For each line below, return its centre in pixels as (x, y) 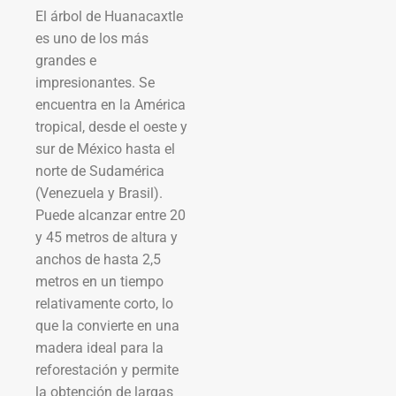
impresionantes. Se (95, 82)
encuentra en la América (110, 104)
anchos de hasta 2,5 (98, 259)
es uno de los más (92, 38)
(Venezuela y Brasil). (99, 193)
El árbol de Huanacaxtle (109, 16)
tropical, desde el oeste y (111, 126)
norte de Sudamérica (100, 171)
